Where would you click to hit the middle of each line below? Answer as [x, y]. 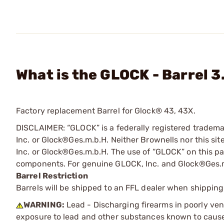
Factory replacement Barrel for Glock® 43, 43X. [106, 111]
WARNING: [44, 205]
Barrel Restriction [52, 176]
